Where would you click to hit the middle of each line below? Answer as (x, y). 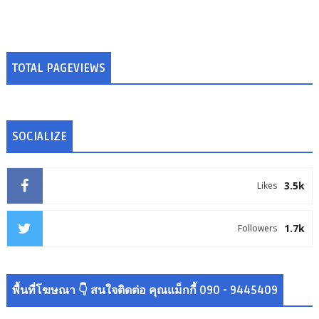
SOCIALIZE (39, 137)
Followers (258, 228)
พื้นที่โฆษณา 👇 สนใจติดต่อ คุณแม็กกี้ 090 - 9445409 (145, 291)
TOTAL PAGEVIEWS (58, 68)
